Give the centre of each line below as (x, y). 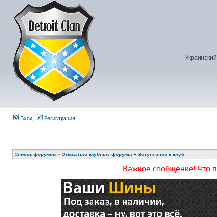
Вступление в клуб (161, 154)
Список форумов (35, 154)
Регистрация (59, 118)
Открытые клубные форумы (97, 154)
